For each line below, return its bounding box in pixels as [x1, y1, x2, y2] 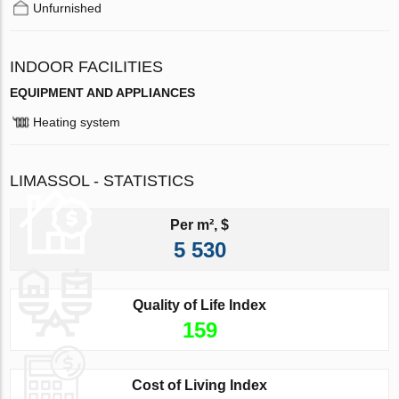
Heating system [33, 114, 121, 129]
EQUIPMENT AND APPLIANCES [10, 85, 196, 100]
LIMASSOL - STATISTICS [10, 171, 195, 190]
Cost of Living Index [132, 377, 267, 393]
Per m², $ [170, 216, 229, 232]
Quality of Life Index [133, 297, 266, 313]
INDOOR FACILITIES [10, 57, 164, 76]
